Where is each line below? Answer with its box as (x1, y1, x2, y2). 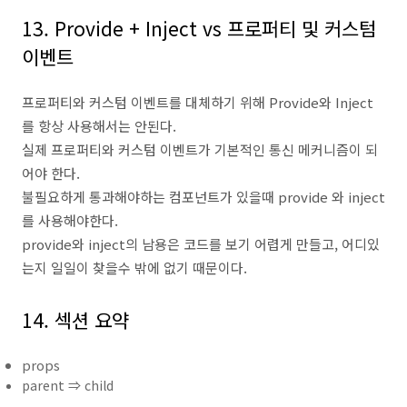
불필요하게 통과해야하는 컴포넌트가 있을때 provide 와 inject (22, 187, 385, 206)
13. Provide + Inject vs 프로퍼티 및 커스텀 (22, 15, 376, 42)
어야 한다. (22, 164, 80, 183)
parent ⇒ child (22, 376, 114, 394)
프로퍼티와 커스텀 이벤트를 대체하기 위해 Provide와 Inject (22, 93, 373, 112)
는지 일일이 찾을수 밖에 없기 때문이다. (22, 258, 247, 277)
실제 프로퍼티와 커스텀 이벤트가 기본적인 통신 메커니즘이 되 (22, 140, 378, 159)
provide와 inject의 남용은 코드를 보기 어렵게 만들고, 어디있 (22, 234, 380, 253)
